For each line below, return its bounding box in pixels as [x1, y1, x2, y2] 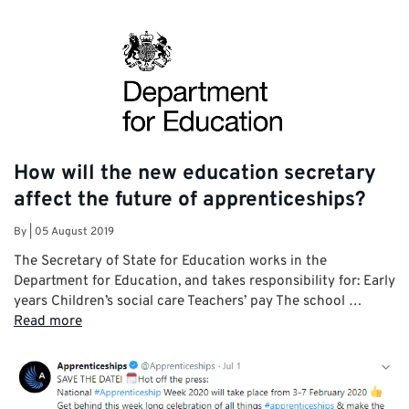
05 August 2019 [35, 225, 114, 240]
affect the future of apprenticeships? [14, 186, 366, 214]
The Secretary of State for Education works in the [14, 251, 327, 270]
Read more [14, 311, 82, 330]
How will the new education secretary [14, 160, 376, 187]
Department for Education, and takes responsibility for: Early [14, 271, 395, 290]
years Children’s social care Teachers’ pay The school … [14, 291, 362, 310]
